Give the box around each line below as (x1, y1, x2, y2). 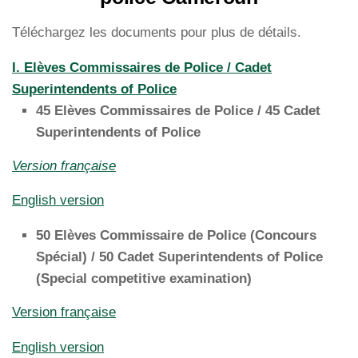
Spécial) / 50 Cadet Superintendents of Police (36, 249, 323, 265)
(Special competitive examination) (36, 271, 256, 287)
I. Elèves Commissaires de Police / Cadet (12, 59, 272, 75)
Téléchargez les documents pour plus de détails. (12, 24, 301, 40)
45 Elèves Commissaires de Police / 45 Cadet (36, 102, 320, 118)
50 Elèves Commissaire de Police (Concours (36, 228, 316, 244)
